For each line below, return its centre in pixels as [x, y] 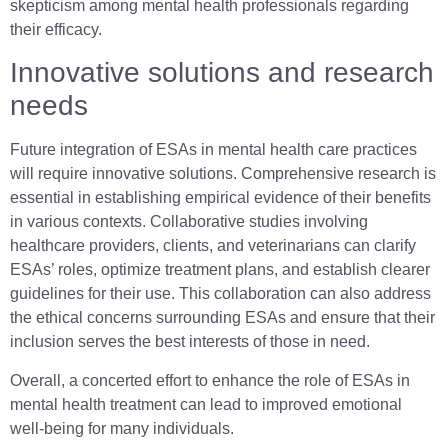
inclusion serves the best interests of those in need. [190, 342]
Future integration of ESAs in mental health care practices [213, 150]
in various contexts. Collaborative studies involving [189, 222]
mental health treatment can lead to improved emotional [206, 404]
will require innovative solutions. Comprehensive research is [223, 174]
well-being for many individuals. [122, 428]
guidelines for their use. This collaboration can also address [220, 294]
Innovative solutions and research [222, 73]
